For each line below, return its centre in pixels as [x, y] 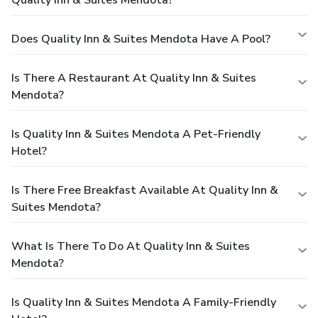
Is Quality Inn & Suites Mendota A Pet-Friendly [136, 135]
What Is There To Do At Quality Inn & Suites [131, 247]
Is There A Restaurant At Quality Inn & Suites [134, 78]
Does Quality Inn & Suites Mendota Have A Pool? [141, 39]
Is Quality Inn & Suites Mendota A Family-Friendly [144, 303]
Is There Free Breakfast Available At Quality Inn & [145, 191]
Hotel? [29, 152]
